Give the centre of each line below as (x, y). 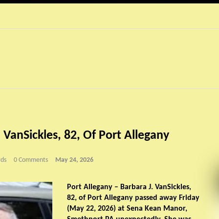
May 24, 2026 (74, 160)
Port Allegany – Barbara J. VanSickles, (129, 187)
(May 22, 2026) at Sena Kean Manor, (127, 209)
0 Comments (31, 160)
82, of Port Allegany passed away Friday (133, 198)
